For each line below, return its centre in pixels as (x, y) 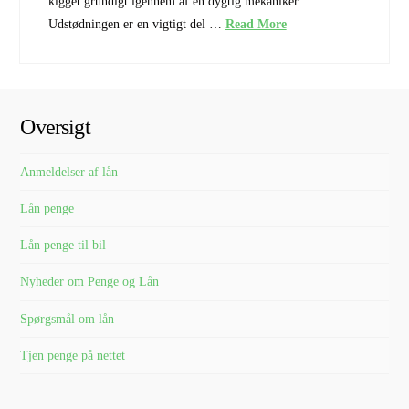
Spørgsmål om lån (68, 319)
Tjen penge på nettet (73, 355)
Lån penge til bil (63, 246)
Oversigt (55, 127)
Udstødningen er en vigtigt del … (136, 24)
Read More (256, 24)
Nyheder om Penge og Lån (90, 282)
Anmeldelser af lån (69, 172)
